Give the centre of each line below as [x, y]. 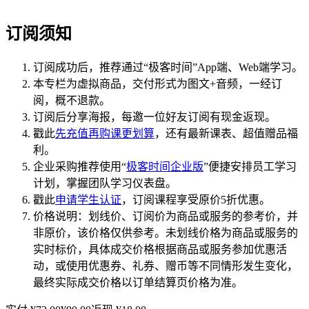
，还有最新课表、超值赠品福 [226, 133]
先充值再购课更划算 [105, 133]
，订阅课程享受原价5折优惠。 [196, 199]
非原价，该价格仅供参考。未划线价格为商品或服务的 [166, 232]
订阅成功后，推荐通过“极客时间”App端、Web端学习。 [168, 67]
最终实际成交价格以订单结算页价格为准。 [138, 282]
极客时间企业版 [165, 166]
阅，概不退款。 [72, 100]
